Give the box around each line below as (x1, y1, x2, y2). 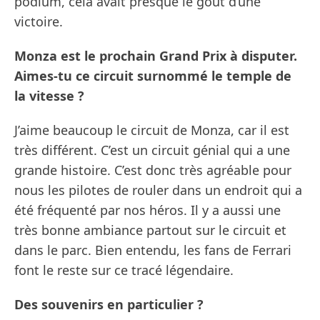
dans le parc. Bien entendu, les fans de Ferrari (14, 241, 291, 259)
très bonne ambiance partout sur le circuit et (14, 221, 286, 239)
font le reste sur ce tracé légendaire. (14, 261, 234, 279)
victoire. (14, 13, 63, 31)
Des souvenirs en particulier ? (14, 296, 204, 314)
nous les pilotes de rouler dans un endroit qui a (14, 181, 302, 199)
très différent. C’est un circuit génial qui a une (14, 141, 290, 159)
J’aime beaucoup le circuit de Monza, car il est (14, 121, 289, 139)
